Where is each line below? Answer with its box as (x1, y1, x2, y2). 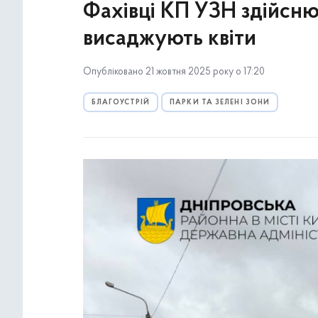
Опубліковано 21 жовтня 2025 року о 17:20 (83, 67, 265, 77)
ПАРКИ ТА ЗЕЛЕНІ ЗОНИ (170, 99, 270, 106)
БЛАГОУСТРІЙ (92, 99, 150, 106)
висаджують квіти (83, 28, 256, 50)
